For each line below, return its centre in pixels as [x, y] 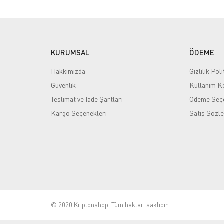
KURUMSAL [70, 52]
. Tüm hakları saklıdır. [139, 205]
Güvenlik [63, 85]
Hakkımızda [68, 71]
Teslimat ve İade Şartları [87, 99]
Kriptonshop [91, 205]
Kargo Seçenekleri [79, 113]
